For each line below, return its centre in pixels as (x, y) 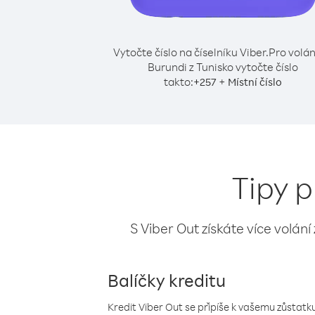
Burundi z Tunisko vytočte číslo (223, 67)
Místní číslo (255, 82)
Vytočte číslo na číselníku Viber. (191, 52)
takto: (179, 82)
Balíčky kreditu (167, 280)
